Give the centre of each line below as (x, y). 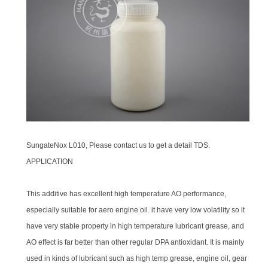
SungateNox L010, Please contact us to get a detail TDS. (118, 145)
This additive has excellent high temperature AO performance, (127, 194)
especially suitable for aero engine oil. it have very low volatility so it (136, 210)
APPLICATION (50, 161)
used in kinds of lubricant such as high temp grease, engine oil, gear (137, 258)
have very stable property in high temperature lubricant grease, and (135, 226)
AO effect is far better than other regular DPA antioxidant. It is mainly (135, 242)
